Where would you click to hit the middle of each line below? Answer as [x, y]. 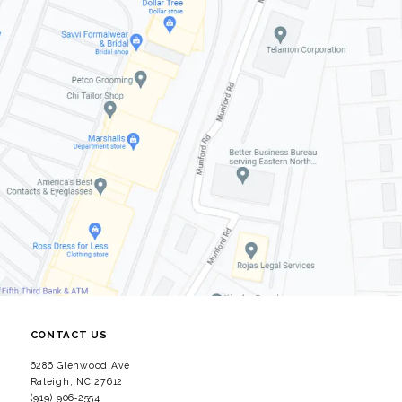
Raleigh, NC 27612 [77, 382]
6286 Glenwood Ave [80, 366]
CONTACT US [69, 335]
